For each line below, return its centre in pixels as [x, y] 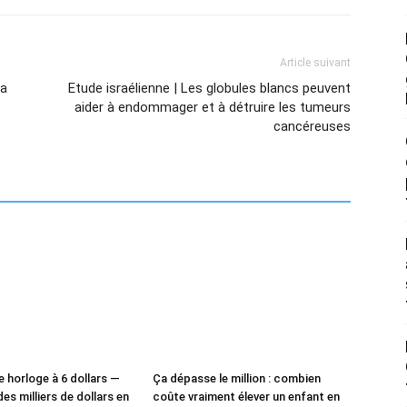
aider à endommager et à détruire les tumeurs [213, 107]
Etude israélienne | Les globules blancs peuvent [209, 88]
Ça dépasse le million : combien [237, 378]
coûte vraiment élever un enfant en [246, 397]
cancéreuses [312, 126]
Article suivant [315, 63]
